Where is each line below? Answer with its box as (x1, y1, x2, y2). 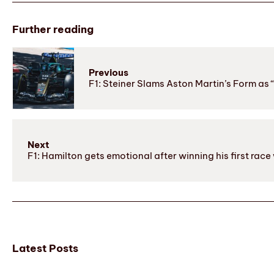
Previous (89, 67, 128, 79)
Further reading (12, 23, 94, 37)
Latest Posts (12, 242, 78, 256)
